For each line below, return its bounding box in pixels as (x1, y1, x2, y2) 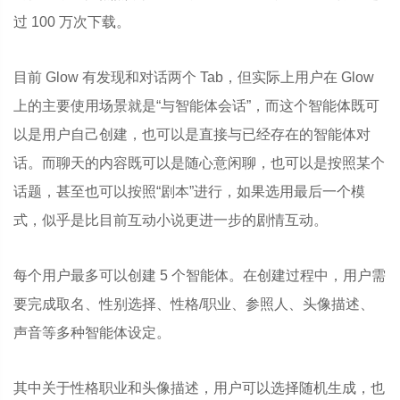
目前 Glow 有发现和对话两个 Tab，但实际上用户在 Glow (13, 70, 374, 85)
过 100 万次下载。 (13, 14, 130, 29)
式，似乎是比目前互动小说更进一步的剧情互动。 (13, 212, 328, 228)
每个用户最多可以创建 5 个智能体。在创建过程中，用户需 (13, 268, 386, 283)
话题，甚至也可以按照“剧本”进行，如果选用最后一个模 (13, 184, 365, 199)
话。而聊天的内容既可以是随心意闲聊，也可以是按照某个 (13, 155, 385, 171)
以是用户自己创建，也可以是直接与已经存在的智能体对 (13, 127, 371, 142)
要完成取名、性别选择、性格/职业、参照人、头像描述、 (13, 296, 374, 312)
